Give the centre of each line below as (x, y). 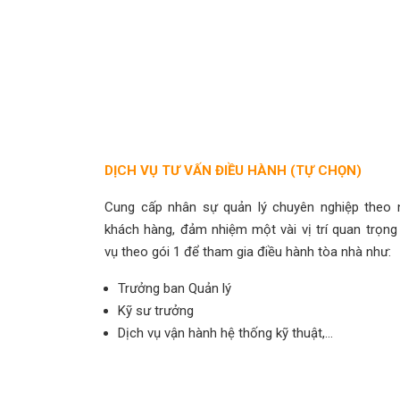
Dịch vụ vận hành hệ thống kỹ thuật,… (225, 333)
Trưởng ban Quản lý (175, 288)
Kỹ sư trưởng (156, 311)
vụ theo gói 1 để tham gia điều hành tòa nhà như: (248, 252)
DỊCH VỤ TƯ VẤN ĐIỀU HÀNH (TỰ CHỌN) (233, 171)
